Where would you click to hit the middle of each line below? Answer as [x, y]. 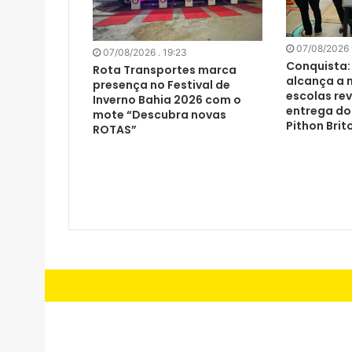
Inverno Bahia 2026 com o [167, 100]
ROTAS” [115, 130]
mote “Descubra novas [159, 115]
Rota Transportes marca [165, 70]
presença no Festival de [161, 85]
